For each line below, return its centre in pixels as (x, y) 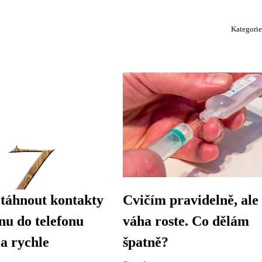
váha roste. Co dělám (186, 221)
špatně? (146, 242)
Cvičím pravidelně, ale (191, 200)
